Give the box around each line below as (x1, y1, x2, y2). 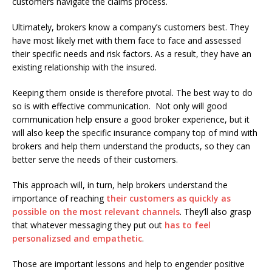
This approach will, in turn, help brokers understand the (12, 178, 228, 191)
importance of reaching (12, 192, 106, 204)
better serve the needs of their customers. (12, 153, 178, 165)
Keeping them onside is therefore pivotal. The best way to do (12, 86, 253, 98)
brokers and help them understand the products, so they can (12, 140, 250, 152)
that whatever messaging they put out (12, 219, 162, 231)
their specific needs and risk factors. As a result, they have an (12, 47, 251, 59)
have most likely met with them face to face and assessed (12, 34, 241, 46)
